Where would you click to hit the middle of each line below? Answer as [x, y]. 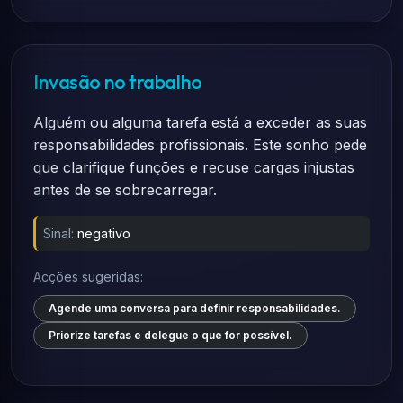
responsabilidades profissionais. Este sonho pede [200, 145]
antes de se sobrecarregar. [125, 190]
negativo [104, 233]
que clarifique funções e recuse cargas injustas [194, 167]
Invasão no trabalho [118, 82]
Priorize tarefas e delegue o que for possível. [170, 335]
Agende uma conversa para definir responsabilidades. [195, 308]
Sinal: [58, 233]
